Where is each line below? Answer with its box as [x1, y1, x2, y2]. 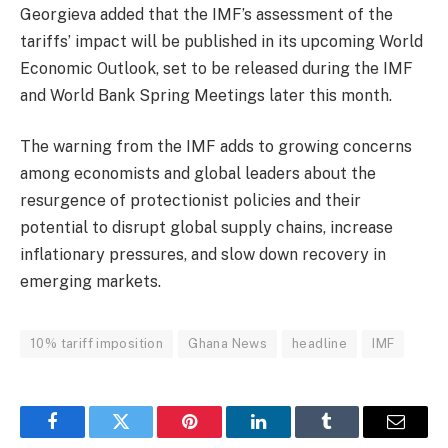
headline [292, 336, 348, 352]
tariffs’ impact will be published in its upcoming [20, 31, 379, 51]
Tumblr [325, 427, 379, 446]
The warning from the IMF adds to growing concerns [20, 137, 412, 157]
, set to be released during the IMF [156, 58, 413, 78]
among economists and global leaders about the [20, 164, 376, 184]
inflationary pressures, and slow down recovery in [20, 245, 386, 265]
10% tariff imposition [30, 336, 164, 352]
